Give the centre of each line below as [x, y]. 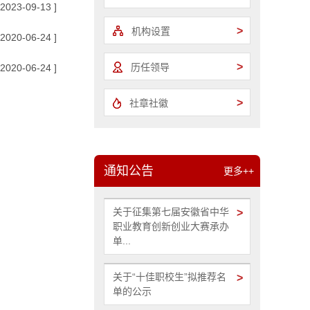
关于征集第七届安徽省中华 [171, 212]
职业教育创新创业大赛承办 [171, 226]
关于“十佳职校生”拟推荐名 [170, 277]
